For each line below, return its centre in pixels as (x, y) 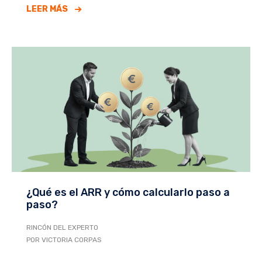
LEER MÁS (47, 9)
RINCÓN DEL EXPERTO (62, 227)
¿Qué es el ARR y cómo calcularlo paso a (128, 192)
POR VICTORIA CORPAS (64, 239)
